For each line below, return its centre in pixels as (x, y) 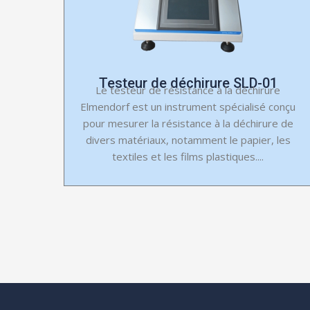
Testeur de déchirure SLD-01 (188, 83)
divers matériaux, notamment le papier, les (188, 139)
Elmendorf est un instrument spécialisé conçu (188, 106)
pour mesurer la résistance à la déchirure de (188, 123)
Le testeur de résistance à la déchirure (188, 90)
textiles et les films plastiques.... (188, 156)
